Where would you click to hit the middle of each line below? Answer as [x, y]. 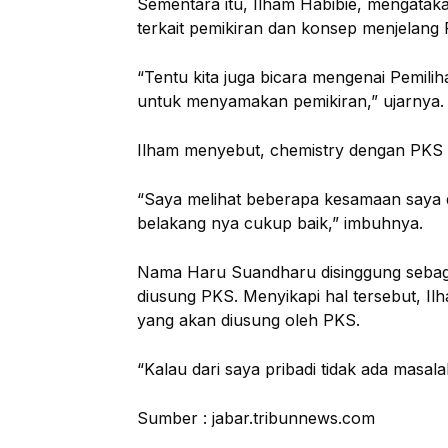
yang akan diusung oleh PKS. [248, 320]
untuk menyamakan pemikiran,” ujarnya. [290, 101]
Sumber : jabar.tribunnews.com [256, 418]
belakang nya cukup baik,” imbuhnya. [280, 223]
